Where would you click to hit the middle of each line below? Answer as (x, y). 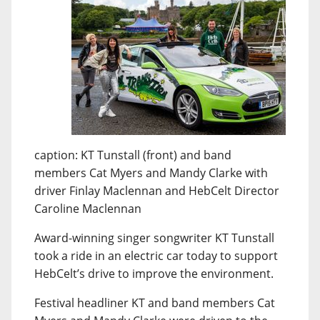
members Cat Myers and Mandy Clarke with (151, 173)
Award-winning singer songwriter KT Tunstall (154, 238)
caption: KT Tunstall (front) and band (133, 155)
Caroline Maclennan (88, 209)
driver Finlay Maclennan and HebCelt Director (157, 191)
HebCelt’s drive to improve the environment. (154, 274)
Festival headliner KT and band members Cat (155, 303)
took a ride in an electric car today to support (156, 256)
